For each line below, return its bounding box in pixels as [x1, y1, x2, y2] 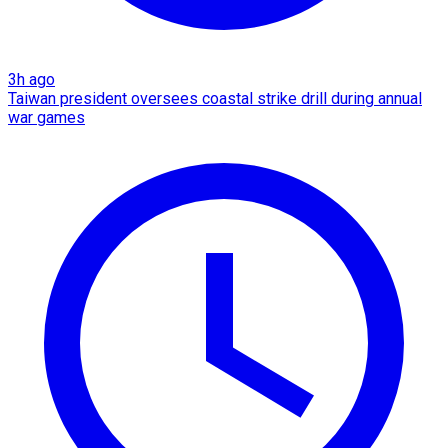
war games [8, 107, 85, 127]
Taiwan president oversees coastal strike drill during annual [8, 88, 422, 108]
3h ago [8, 69, 55, 89]
